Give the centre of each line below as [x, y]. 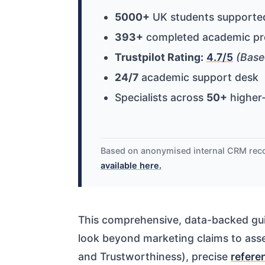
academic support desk [198, 77]
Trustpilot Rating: [159, 57]
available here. [131, 166]
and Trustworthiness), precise [154, 257]
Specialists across [161, 98]
